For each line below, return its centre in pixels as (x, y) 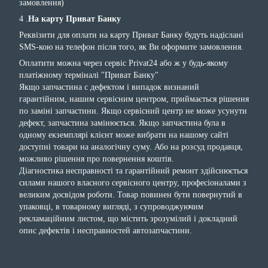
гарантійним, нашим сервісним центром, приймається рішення (134, 99)
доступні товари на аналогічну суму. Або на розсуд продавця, (131, 147)
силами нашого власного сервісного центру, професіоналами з (133, 182)
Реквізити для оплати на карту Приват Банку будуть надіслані (131, 35)
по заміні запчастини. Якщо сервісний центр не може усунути (133, 111)
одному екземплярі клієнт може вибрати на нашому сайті (124, 135)
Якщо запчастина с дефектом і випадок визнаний (109, 87)
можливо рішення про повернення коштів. (98, 159)
